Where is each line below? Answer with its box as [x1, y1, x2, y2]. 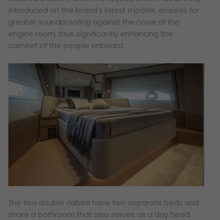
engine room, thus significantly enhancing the [8, 28, 173, 39]
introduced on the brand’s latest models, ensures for [8, 5, 200, 16]
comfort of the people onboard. [8, 40, 129, 51]
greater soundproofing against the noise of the [8, 17, 180, 27]
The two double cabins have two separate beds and [8, 197, 199, 208]
